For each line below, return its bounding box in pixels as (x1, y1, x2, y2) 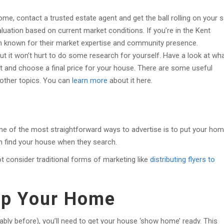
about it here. (107, 76, 152, 85)
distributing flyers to (150, 155, 215, 164)
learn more (72, 76, 107, 85)
